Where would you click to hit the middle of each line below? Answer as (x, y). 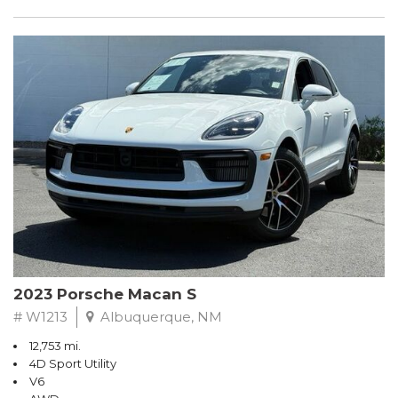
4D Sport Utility (73, 364)
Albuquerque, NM (159, 317)
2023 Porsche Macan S (105, 295)
